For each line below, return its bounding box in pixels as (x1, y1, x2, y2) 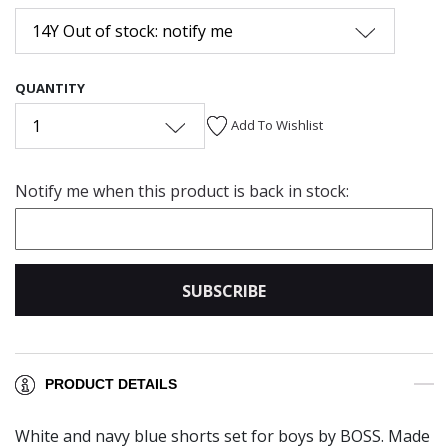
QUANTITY (15, 78, 85, 97)
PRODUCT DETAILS (45, 376, 177, 393)
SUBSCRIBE (182, 279, 266, 302)
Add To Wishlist (231, 115, 323, 134)
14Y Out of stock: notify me (32, 19, 233, 42)
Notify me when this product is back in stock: (15, 179, 349, 202)
